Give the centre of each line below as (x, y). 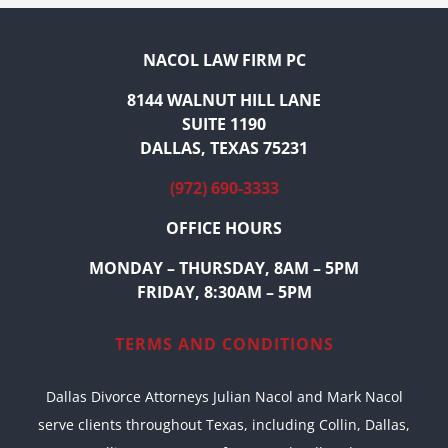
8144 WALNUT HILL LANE (224, 100)
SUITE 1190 (224, 124)
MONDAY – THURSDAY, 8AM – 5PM (224, 268)
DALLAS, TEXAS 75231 (224, 148)
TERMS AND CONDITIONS (224, 344)
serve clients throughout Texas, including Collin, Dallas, (224, 425)
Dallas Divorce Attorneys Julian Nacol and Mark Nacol (224, 397)
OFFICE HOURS (224, 228)
